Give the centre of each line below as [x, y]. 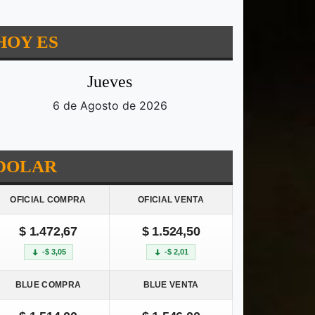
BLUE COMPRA [48, 285]
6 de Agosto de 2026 [110, 106]
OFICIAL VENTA [171, 200]
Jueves [110, 82]
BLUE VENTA [171, 285]
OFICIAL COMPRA [48, 200]
